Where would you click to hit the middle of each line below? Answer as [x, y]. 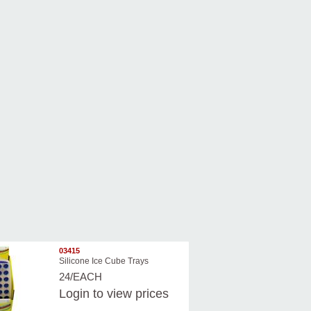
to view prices [129, 294]
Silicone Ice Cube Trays [103, 261]
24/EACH [80, 277]
